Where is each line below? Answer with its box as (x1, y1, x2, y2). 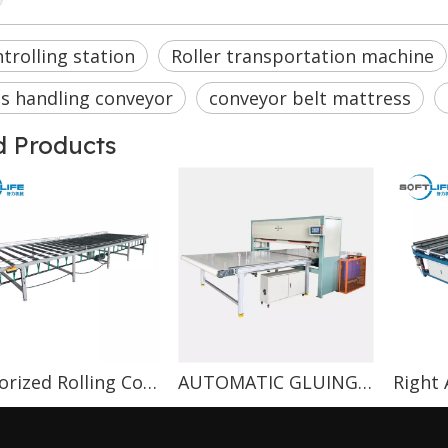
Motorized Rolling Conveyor (143, 370, 157, 394)
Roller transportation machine (171, 44, 434, 68)
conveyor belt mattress (209, 86, 411, 110)
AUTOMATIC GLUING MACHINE (358, 370, 372, 394)
